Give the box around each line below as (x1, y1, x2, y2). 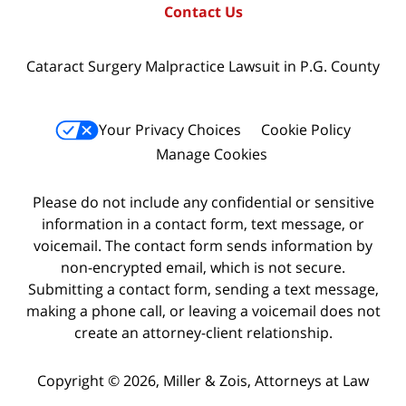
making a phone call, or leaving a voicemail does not (25, 301, 381, 322)
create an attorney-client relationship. (73, 323, 333, 343)
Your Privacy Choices (99, 120, 241, 140)
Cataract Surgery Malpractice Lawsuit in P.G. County (26, 56, 380, 77)
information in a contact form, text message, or (42, 214, 364, 235)
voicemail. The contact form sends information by (34, 236, 372, 256)
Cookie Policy (261, 120, 351, 140)
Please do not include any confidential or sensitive (32, 192, 374, 213)
